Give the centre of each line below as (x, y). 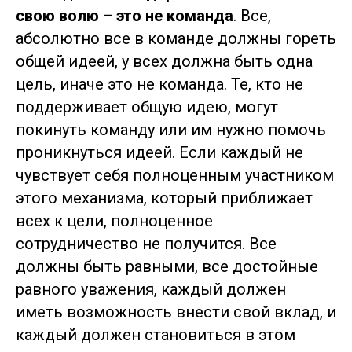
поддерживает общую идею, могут (147, 107)
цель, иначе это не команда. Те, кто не (159, 84)
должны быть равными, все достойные (167, 266)
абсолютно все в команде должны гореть (176, 38)
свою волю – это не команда (125, 16)
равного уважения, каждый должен (151, 289)
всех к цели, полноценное (114, 221)
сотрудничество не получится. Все (146, 244)
